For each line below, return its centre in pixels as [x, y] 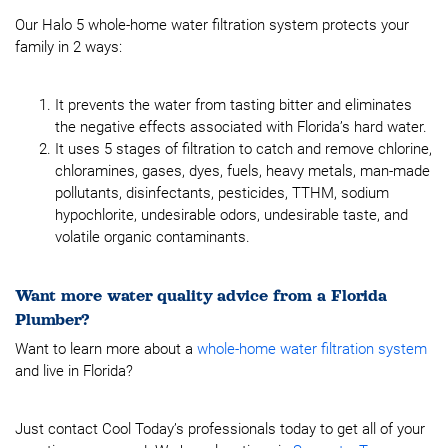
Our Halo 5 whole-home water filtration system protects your [212, 25]
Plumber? [52, 320]
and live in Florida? [74, 371]
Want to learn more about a [106, 349]
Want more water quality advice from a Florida [201, 296]
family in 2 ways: [68, 47]
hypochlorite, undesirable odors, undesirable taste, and [231, 215]
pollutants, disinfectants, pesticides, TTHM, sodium [222, 193]
